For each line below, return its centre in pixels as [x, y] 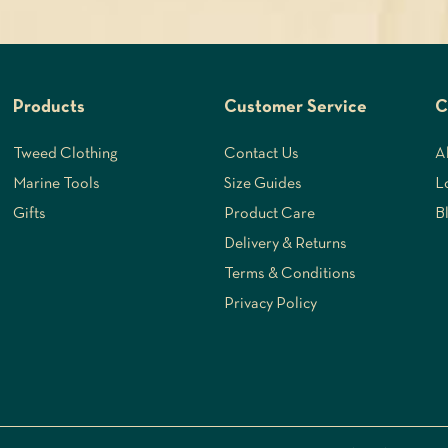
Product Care [269, 213]
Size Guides [262, 183]
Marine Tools [57, 183]
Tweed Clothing [66, 153]
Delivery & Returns [285, 243]
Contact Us [261, 153]
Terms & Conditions [289, 273]
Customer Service [295, 107]
